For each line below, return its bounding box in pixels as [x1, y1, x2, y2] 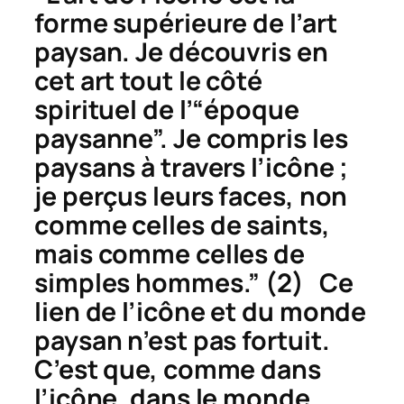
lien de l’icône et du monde [34, 293, 367, 329]
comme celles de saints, [34, 207, 330, 243]
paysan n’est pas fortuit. [34, 322, 330, 358]
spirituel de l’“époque [34, 91, 299, 127]
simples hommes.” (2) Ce [34, 264, 353, 300]
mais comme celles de [34, 235, 305, 271]
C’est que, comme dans [34, 351, 321, 387]
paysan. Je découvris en [34, 33, 328, 69]
